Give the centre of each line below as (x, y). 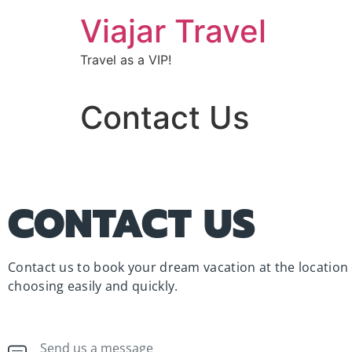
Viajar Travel (173, 31)
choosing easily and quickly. (95, 286)
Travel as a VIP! (126, 60)
